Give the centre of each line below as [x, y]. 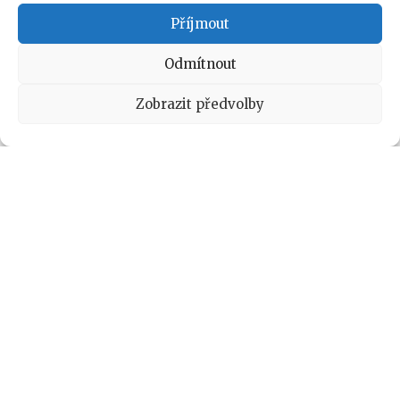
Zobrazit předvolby [200, 104]
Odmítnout [200, 63]
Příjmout [200, 23]
